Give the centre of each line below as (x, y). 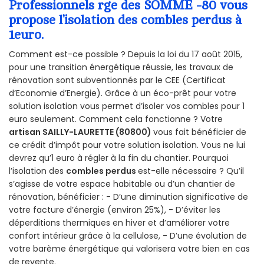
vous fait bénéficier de (200, 132)
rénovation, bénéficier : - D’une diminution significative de (128, 197)
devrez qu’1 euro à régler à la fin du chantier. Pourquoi (119, 158)
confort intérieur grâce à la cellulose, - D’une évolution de (128, 235)
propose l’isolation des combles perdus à (125, 20)
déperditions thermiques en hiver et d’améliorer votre (119, 222)
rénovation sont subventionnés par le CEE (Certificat (117, 80)
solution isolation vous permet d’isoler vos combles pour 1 (127, 106)
